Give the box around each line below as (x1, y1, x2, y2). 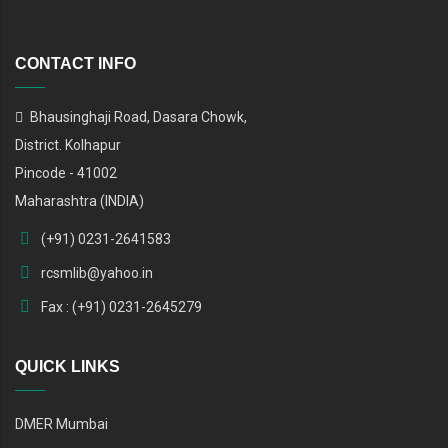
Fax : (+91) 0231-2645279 (38, 298, 202, 315)
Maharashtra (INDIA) (15, 192, 144, 209)
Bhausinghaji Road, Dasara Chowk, (27, 108, 247, 125)
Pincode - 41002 (15, 164, 120, 181)
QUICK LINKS (15, 357, 120, 375)
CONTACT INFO (15, 54, 136, 72)
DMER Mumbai (15, 415, 108, 432)
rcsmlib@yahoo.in (38, 264, 153, 281)
